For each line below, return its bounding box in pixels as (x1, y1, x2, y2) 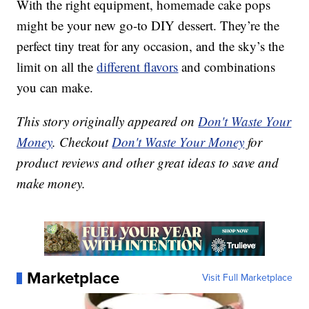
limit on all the (17, 58, 97, 76)
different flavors (97, 58, 179, 76)
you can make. (17, 79, 94, 97)
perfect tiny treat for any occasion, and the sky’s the (17, 37, 285, 55)
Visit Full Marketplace (201, 270, 292, 286)
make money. (17, 175, 86, 192)
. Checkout (52, 133, 112, 151)
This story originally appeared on (17, 112, 199, 130)
